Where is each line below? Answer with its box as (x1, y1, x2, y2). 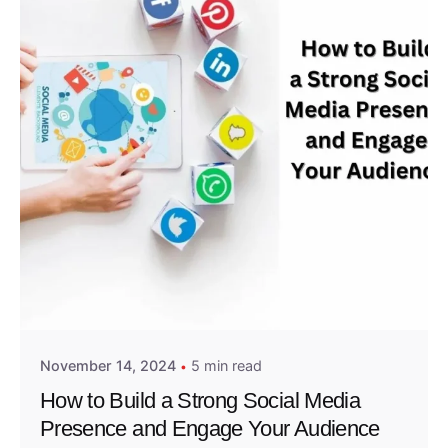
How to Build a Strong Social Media (40, 387, 360, 413)
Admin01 (104, 292, 166, 310)
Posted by (104, 272, 169, 289)
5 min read (191, 357, 262, 375)
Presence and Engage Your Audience (40, 415, 380, 441)
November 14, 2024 (40, 357, 176, 375)
